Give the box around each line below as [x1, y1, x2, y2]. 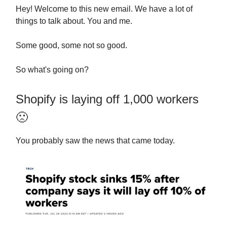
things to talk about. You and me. [16, 17, 132, 25]
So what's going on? [16, 65, 89, 74]
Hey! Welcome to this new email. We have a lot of [16, 5, 193, 13]
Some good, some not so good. [16, 41, 127, 50]
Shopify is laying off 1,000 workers [16, 92, 199, 106]
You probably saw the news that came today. [16, 136, 175, 145]
